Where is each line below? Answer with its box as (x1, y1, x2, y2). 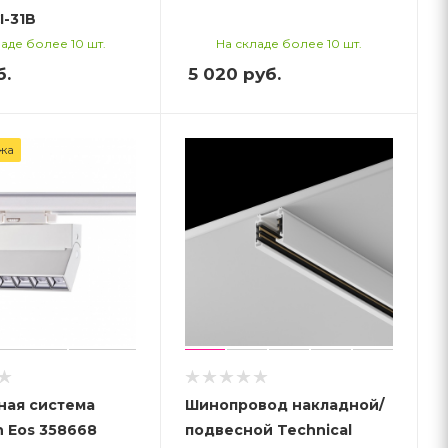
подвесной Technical (185, 420, 353, 439)
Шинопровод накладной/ (185, 395, 385, 414)
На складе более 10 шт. (216, 35, 363, 51)
